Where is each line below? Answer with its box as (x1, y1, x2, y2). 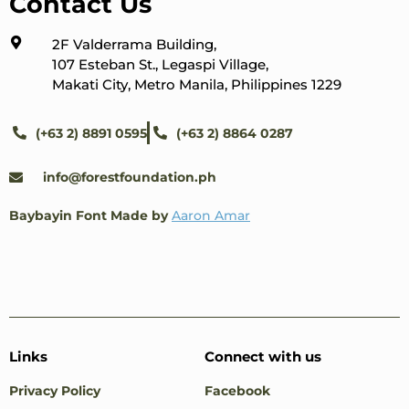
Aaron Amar (172, 207, 250, 225)
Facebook (204, 382, 270, 399)
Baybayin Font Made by (9, 207, 168, 225)
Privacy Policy (9, 382, 100, 399)
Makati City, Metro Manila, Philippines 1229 (52, 76, 342, 94)
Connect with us (204, 347, 321, 365)
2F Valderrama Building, (52, 36, 217, 54)
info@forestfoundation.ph (42, 169, 216, 186)
